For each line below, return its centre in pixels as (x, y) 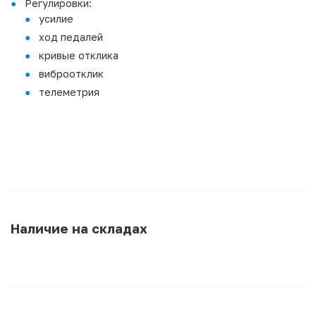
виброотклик (71, 73)
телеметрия (69, 92)
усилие (56, 18)
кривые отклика (79, 55)
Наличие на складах (79, 228)
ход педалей (71, 37)
